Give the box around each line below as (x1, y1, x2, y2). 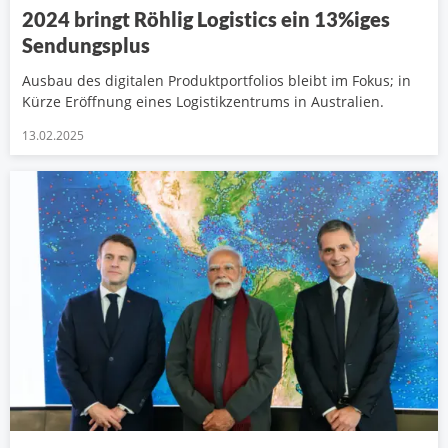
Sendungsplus (22, 33, 150, 58)
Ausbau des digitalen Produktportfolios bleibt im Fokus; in (22, 71, 411, 91)
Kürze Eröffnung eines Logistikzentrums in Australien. (22, 92, 384, 112)
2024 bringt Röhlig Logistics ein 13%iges (22, 7, 390, 32)
